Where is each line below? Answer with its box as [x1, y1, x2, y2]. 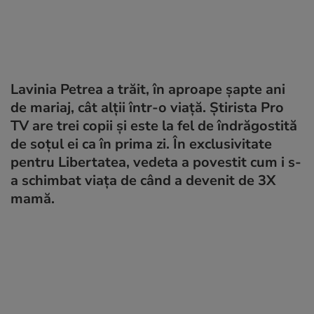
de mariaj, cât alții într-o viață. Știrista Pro [11, 98, 284, 117]
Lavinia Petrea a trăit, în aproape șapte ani [11, 80, 285, 99]
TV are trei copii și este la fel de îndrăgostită [11, 116, 297, 135]
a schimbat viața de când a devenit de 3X [11, 171, 275, 190]
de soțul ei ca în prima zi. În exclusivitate [11, 135, 272, 153]
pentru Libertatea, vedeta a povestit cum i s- [11, 153, 301, 172]
